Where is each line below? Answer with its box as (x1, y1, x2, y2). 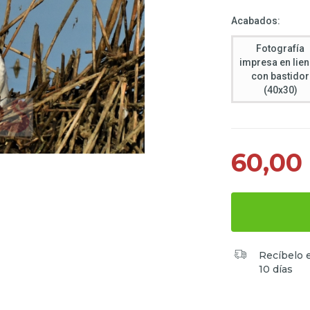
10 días (258, 263, 293, 276)
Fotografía (256, 43, 305, 54)
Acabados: (231, 15, 280, 26)
